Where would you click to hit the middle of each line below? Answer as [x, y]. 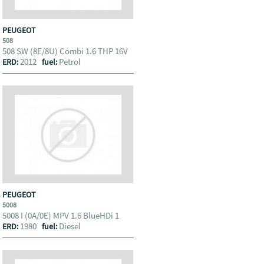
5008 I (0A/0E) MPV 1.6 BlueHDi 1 [62, 215]
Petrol [70, 62]
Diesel [70, 226]
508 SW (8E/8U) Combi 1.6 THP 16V [66, 51]
